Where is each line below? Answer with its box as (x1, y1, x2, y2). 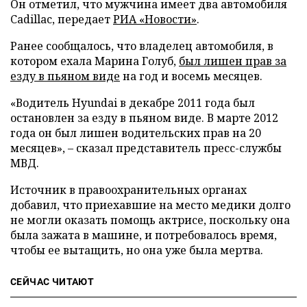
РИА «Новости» (113, 12, 197, 27)
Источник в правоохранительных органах (10, 182, 247, 197)
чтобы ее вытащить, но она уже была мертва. (10, 243, 263, 258)
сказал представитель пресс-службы (73, 140, 282, 156)
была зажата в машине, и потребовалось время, (10, 228, 277, 243)
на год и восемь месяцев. (120, 69, 262, 84)
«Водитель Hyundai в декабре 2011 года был (10, 95, 255, 110)
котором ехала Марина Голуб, (10, 53, 179, 69)
